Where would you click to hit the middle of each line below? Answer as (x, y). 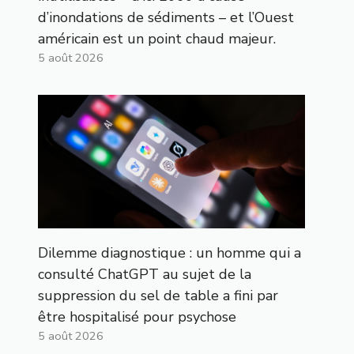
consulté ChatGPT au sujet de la (145, 274)
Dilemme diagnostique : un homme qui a (169, 252)
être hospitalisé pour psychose (137, 316)
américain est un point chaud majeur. (157, 38)
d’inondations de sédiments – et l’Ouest (166, 17)
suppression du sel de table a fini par (158, 295)
